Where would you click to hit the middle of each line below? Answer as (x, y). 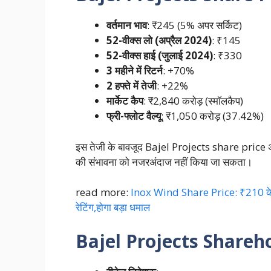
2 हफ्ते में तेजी (131, 86)
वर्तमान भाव (126, 25)
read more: (103, 192)
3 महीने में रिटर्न (134, 71)
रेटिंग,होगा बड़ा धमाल (113, 207)
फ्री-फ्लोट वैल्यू (133, 116)
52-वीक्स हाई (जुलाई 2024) (159, 56)
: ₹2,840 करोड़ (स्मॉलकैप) (193, 101)
